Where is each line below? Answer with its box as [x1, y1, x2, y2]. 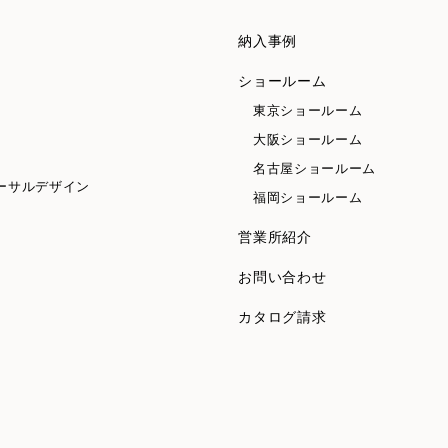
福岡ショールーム [253, 190, 363, 205]
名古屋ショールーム [253, 161, 376, 176]
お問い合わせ [238, 269, 327, 285]
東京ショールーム [253, 103, 363, 118]
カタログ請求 [238, 309, 327, 325]
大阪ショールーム [253, 132, 363, 147]
